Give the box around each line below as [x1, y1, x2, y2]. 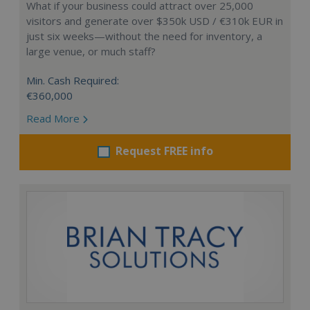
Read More [26, 111, 82, 125]
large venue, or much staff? [26, 44, 156, 58]
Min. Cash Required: [26, 73, 119, 87]
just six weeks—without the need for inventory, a [26, 28, 262, 43]
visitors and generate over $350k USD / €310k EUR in [26, 13, 283, 28]
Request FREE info [115, 143, 213, 158]
